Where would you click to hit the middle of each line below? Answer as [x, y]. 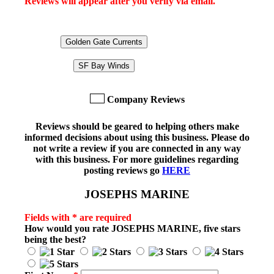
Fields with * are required [78, 218]
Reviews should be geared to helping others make [137, 126]
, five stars [220, 229]
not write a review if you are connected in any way [137, 148]
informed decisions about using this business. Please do [137, 137]
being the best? [55, 240]
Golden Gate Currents [104, 42]
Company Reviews [146, 99]
